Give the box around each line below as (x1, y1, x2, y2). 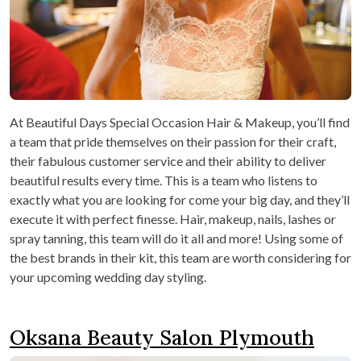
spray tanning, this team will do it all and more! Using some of (10, 230, 343, 247)
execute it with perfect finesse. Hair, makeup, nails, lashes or (10, 211, 336, 227)
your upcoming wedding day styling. (10, 269, 206, 285)
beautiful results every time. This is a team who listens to (10, 172, 317, 189)
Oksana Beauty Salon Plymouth (10, 325, 314, 351)
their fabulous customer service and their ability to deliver (10, 153, 326, 169)
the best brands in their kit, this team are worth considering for (10, 250, 351, 266)
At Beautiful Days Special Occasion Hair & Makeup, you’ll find (10, 114, 350, 131)
